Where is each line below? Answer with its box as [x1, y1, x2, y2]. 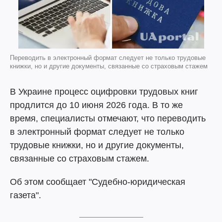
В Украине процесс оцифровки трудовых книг [10, 87, 198, 97]
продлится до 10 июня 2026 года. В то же [10, 100, 183, 110]
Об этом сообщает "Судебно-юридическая [10, 177, 185, 187]
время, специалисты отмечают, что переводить [10, 113, 206, 123]
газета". [10, 190, 41, 200]
